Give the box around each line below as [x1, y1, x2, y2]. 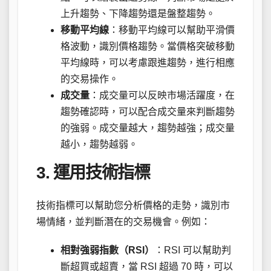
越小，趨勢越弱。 [60, 139, 138, 149]
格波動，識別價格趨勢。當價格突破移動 [60, 41, 235, 51]
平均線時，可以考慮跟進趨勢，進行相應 [60, 57, 235, 68]
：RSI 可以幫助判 [154, 245, 231, 256]
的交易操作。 [60, 73, 119, 84]
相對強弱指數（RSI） [60, 245, 154, 256]
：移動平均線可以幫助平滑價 [109, 24, 235, 35]
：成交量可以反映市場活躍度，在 [90, 90, 235, 100]
